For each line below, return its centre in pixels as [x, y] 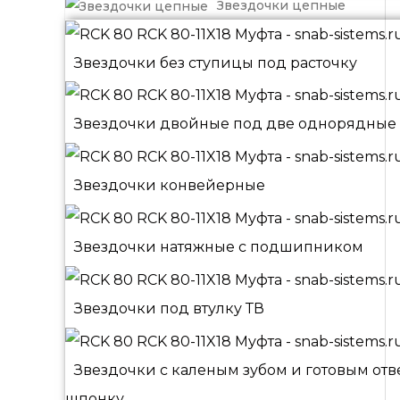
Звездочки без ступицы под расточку [216, 62]
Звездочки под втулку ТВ [169, 308]
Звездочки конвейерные [170, 186]
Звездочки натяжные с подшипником [219, 247]
